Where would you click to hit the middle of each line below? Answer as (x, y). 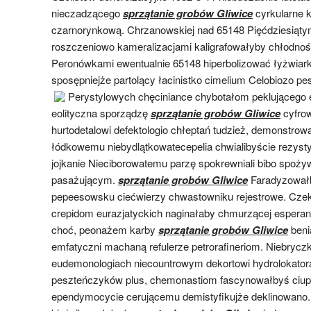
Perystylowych (103, 96)
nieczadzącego (87, 12)
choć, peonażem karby (105, 229)
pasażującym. (85, 179)
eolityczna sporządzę (101, 112)
